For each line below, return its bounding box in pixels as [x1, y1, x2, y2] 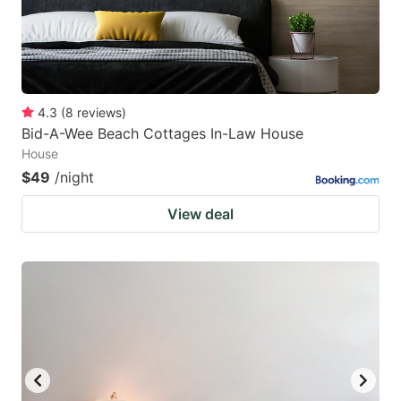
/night [55, 167, 94, 186]
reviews [77, 104, 122, 120]
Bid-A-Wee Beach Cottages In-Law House [21, 124, 303, 142]
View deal [167, 204, 234, 223]
